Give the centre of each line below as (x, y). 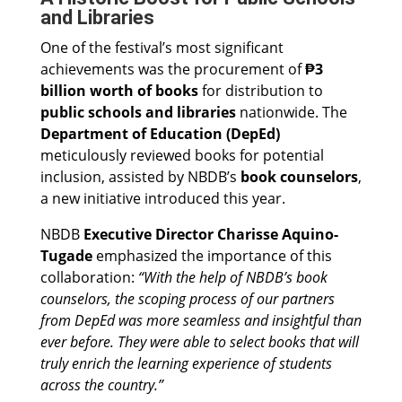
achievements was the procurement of (172, 70)
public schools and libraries (138, 113)
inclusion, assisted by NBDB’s (140, 177)
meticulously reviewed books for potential (182, 156)
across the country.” (101, 385)
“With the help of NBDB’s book (232, 278)
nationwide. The (291, 113)
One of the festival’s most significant (162, 48)
